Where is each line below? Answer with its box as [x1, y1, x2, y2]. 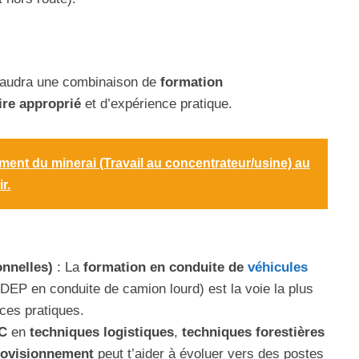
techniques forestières [182, 325, 325, 340]
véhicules [248, 260, 308, 275]
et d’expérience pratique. [81, 96, 232, 111]
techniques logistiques [30, 325, 174, 340]
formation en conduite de [83, 260, 248, 275]
